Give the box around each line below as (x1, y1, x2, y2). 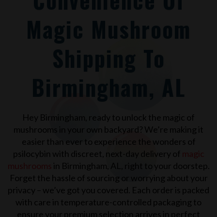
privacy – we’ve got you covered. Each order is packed (8, 184, 209, 195)
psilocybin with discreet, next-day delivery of (13, 148, 182, 159)
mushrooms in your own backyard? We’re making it (14, 124, 203, 135)
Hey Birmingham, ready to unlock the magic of (22, 111, 195, 123)
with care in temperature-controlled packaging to (15, 196, 201, 207)
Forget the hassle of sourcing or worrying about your (9, 172, 208, 183)
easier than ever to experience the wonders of (21, 136, 196, 147)
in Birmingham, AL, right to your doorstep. (51, 160, 210, 171)
